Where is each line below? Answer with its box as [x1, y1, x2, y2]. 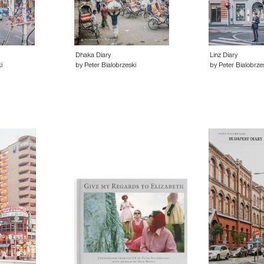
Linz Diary [209, 52, 237, 60]
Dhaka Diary [75, 52, 111, 60]
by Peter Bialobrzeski [75, 62, 137, 70]
